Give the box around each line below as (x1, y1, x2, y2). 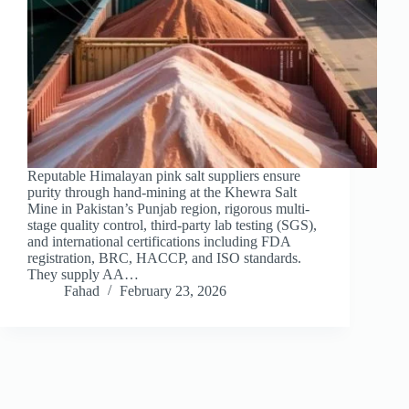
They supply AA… (27, 267, 139, 283)
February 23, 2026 (120, 283, 226, 299)
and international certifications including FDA (27, 234, 290, 250)
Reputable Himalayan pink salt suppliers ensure (27, 168, 300, 184)
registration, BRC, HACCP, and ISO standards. (27, 250, 301, 267)
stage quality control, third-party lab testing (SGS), (27, 217, 317, 234)
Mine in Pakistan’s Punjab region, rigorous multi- (27, 201, 309, 217)
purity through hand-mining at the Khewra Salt (27, 184, 297, 201)
